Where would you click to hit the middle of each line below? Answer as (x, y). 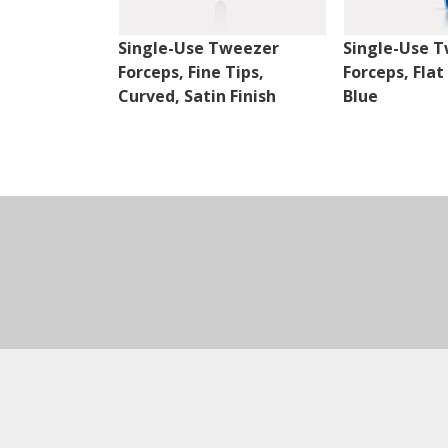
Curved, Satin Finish (197, 96)
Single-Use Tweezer (198, 48)
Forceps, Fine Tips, (191, 72)
